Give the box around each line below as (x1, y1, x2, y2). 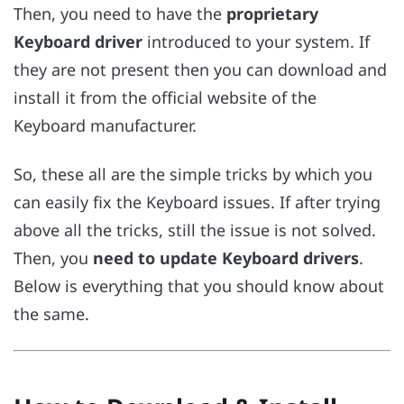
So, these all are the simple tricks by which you (14, 163, 372, 186)
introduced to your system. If (142, 30, 370, 52)
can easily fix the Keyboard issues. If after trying (14, 191, 381, 214)
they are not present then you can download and (14, 58, 387, 80)
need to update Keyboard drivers (93, 247, 359, 270)
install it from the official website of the (14, 86, 317, 108)
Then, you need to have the (14, 2, 226, 24)
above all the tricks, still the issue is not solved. (14, 219, 376, 242)
